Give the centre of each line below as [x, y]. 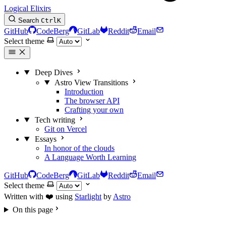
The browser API [92, 101]
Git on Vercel [66, 129]
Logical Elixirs [27, 8]
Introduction [84, 92]
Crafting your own [94, 110]
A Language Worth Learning [90, 157]
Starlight [88, 196]
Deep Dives [53, 72]
